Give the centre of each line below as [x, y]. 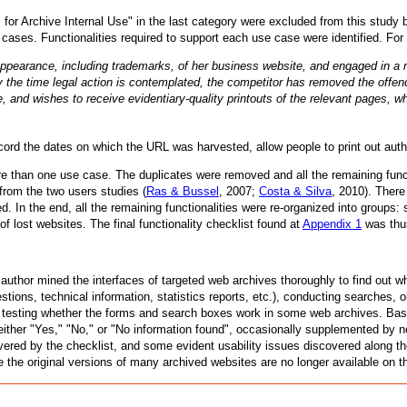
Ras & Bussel [183, 191]
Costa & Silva [295, 191]
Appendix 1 [332, 223]
